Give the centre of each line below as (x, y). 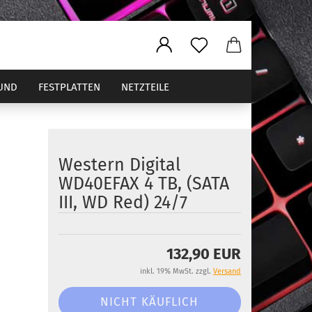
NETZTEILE (145, 87)
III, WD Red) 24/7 (123, 203)
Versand (227, 271)
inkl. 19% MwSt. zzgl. (177, 271)
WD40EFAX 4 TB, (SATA (143, 184)
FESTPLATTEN (69, 87)
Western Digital (119, 165)
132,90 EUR (204, 254)
